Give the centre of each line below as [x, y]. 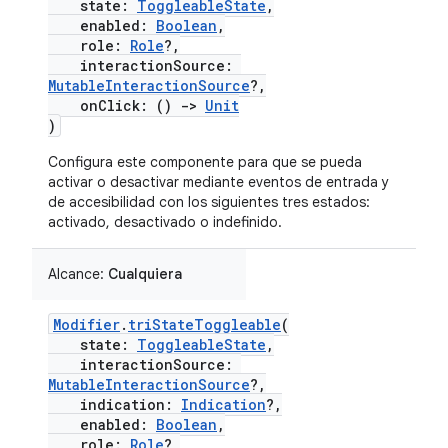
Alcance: [78, 274]
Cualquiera [145, 274]
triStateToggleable [204, 324]
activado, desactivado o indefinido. [165, 222]
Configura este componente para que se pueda [205, 162]
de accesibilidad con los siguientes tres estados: [209, 202]
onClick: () [114, 105]
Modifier [86, 324]
